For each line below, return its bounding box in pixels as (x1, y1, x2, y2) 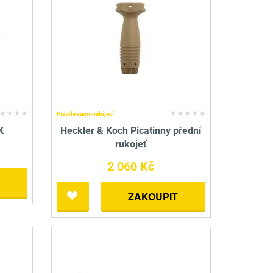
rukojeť (115, 138, 147, 151)
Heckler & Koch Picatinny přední (60, 125, 202, 137)
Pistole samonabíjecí (56, 110, 114, 118)
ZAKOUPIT (128, 190, 179, 204)
